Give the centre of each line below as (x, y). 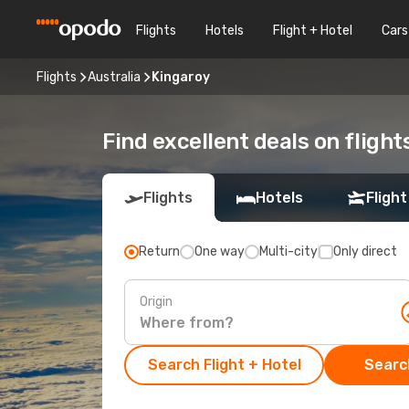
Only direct (365, 252)
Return (159, 252)
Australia (114, 77)
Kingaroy (181, 77)
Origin (156, 301)
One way (220, 252)
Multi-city (288, 252)
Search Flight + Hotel (224, 365)
